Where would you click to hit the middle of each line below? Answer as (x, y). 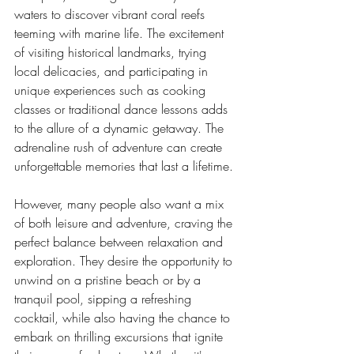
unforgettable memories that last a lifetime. (124, 166)
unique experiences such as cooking (112, 90)
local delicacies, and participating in (113, 71)
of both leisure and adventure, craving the (125, 223)
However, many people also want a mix (121, 204)
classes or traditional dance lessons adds (123, 109)
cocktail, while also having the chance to (124, 318)
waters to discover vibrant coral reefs (111, 14)
